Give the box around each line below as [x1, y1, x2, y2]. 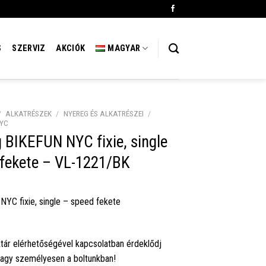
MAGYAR [107, 43, 141, 53]
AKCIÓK [56, 43, 85, 53]
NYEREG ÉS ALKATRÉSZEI [63, 109, 144, 118]
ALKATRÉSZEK [5, 109, 52, 118]
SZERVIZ [12, 43, 46, 53]
